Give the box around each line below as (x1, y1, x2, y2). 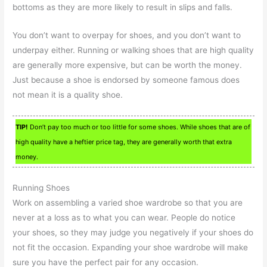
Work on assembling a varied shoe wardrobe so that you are (13, 198, 243, 208)
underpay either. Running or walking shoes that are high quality (13, 45, 254, 55)
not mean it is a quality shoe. (13, 90, 123, 100)
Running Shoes (13, 183, 70, 193)
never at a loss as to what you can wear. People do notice (13, 213, 236, 223)
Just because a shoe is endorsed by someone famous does (13, 75, 240, 85)
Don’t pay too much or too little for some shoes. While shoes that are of (28, 123, 251, 132)
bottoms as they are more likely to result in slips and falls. (13, 2, 233, 13)
